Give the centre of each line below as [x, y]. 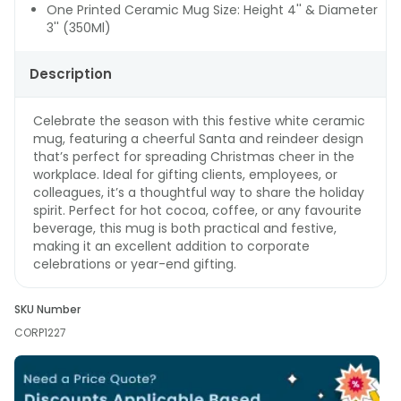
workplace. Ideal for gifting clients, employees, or [185, 175]
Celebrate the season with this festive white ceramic [199, 121]
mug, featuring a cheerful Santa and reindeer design [198, 139]
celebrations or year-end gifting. [135, 264]
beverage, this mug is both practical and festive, [185, 228]
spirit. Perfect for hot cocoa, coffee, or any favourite [197, 210]
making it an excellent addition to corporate [171, 246]
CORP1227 [40, 333]
